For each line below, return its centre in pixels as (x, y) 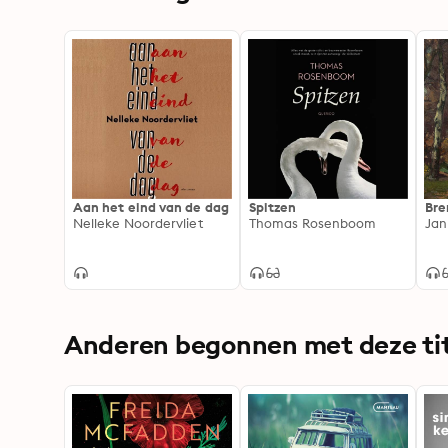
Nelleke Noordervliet (138, 223)
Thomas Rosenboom (313, 223)
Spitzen (273, 207)
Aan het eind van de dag (151, 207)
